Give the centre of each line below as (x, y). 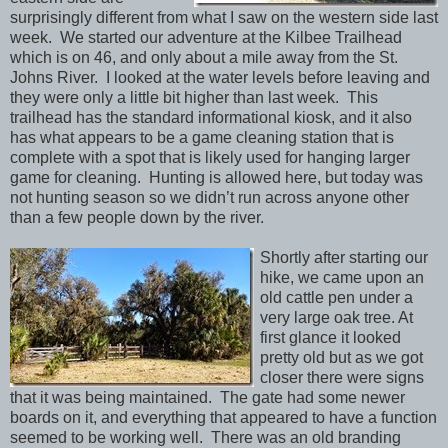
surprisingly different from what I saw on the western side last (224, 18)
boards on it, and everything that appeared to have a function (223, 418)
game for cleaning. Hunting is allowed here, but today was (216, 178)
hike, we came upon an (342, 278)
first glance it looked (330, 338)
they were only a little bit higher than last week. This (194, 98)
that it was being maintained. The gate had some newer (207, 398)
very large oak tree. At (336, 318)
